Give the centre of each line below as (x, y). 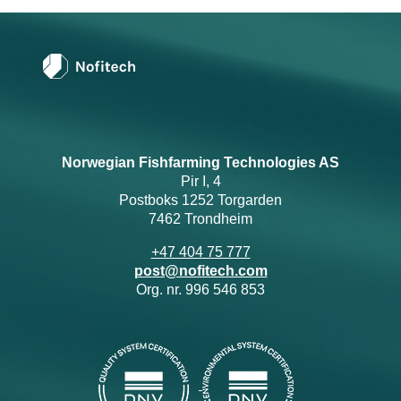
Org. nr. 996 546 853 (200, 290)
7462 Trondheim (200, 219)
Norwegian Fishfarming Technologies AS (200, 163)
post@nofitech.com (200, 271)
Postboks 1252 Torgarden (200, 200)
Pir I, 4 (200, 182)
